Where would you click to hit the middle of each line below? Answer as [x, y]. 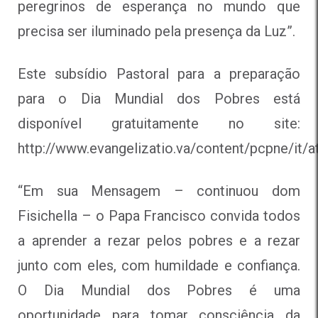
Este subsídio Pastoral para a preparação [159, 73]
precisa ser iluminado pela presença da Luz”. [157, 31]
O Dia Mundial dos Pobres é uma [159, 290]
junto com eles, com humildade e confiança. [159, 265]
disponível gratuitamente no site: [159, 123]
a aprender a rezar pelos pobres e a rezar [159, 240]
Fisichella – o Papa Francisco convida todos [159, 215]
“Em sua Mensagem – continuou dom [159, 191]
